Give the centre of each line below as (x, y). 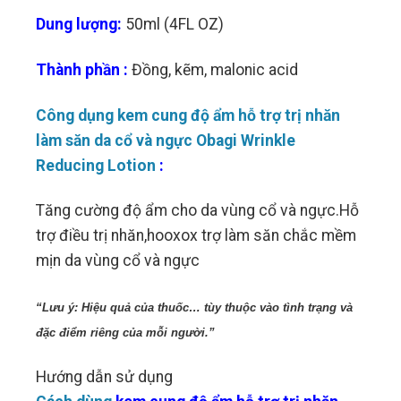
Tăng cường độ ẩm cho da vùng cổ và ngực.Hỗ (198, 211)
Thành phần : (82, 69)
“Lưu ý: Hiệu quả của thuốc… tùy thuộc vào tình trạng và (195, 308)
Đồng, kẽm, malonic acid (213, 69)
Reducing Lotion (96, 165)
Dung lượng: (79, 24)
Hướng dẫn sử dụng (105, 377)
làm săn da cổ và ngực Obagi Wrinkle (166, 140)
